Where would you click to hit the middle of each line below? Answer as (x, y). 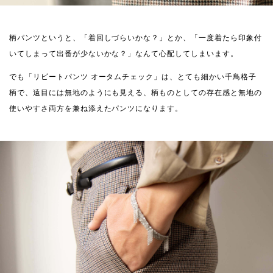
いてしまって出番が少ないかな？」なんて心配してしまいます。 (124, 54)
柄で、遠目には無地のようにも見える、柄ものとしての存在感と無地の (136, 93)
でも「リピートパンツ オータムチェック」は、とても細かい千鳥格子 (133, 77)
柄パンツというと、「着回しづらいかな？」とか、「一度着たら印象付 (136, 38)
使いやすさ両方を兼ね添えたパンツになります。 (96, 109)
